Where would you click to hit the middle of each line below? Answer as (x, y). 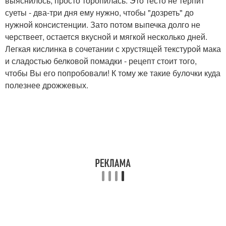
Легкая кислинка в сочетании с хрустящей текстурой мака (113, 49)
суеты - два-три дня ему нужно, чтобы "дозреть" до (99, 13)
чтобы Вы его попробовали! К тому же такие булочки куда (113, 73)
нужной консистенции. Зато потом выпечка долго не (103, 25)
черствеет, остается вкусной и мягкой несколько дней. (106, 37)
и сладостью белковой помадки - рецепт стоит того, (101, 61)
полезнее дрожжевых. (47, 85)
